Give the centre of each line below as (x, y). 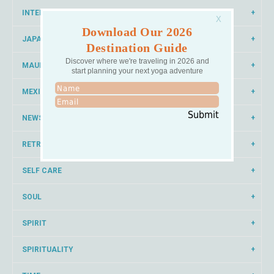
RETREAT (39, 144)
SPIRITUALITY (48, 250)
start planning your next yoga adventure (137, 71)
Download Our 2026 (137, 31)
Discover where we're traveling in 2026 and (137, 61)
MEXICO (37, 92)
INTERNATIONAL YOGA (64, 13)
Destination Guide (137, 47)
